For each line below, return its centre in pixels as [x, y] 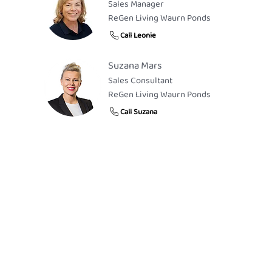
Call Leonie [138, 35]
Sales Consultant [140, 81]
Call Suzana [138, 112]
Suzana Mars [135, 66]
